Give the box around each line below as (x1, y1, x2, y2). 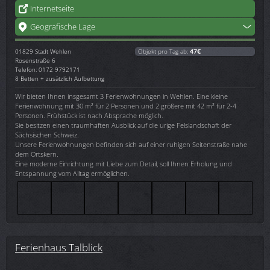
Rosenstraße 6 (15, 55, 55, 64)
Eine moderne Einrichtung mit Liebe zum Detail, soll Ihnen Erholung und (15, 159, 232, 168)
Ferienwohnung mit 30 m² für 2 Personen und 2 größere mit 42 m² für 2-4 (15, 101, 236, 110)
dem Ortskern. (15, 149, 58, 159)
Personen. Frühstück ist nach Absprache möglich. (15, 110, 163, 120)
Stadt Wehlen (35, 46, 71, 55)
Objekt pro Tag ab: (138, 46, 190, 55)
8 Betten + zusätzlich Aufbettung (15, 74, 104, 83)
